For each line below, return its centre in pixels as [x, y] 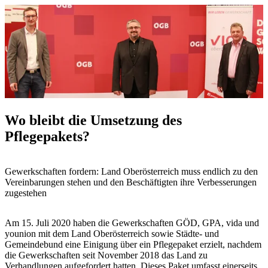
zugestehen [26, 193]
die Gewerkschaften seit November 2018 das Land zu [106, 255]
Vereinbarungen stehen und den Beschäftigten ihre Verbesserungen [131, 182]
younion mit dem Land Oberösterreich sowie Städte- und [112, 233]
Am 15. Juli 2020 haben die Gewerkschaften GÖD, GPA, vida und [132, 223]
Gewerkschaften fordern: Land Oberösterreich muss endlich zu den [131, 171]
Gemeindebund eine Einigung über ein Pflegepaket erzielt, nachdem [133, 244]
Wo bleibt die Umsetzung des [93, 120]
